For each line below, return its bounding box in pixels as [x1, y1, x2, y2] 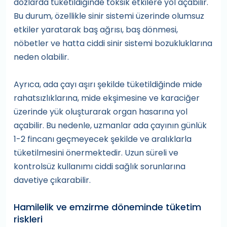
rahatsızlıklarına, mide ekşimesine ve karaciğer [14, 92, 200, 104]
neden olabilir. [14, 51, 69, 63]
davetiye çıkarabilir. [14, 174, 91, 186]
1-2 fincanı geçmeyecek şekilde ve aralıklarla [14, 133, 192, 145]
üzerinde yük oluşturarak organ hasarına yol [14, 106, 187, 118]
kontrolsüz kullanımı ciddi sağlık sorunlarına [14, 161, 185, 173]
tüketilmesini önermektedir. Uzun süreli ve [14, 147, 178, 159]
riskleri [14, 213, 43, 226]
